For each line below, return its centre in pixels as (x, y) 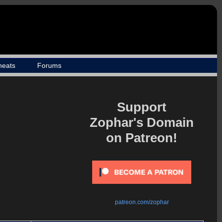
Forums (49, 65)
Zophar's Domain (142, 122)
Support (142, 107)
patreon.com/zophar (142, 202)
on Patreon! (142, 138)
